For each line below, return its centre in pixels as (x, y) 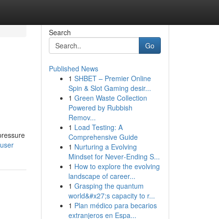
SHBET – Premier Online (112, 78)
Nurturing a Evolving (105, 147)
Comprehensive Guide (103, 137)
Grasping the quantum (109, 186)
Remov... (82, 117)
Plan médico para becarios (115, 205)
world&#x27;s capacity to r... (111, 196)
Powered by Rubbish (100, 108)
